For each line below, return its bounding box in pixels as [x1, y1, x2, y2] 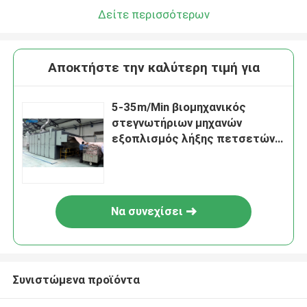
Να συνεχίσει [110, 204, 183, 219]
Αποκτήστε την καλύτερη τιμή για [47, 60, 260, 76]
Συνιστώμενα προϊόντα [12, 272, 140, 286]
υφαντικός [112, 147, 171, 162]
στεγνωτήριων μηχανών [112, 116, 243, 130]
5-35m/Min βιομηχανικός [112, 100, 247, 114]
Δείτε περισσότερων [97, 7, 210, 21]
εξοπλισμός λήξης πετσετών [112, 132, 275, 146]
